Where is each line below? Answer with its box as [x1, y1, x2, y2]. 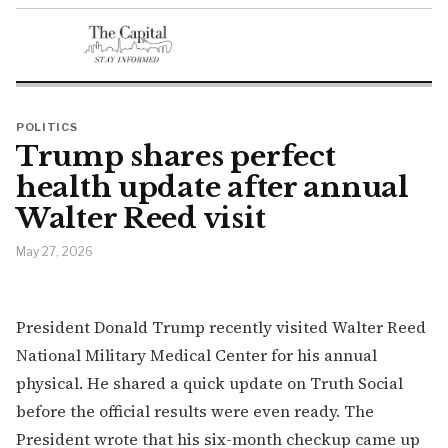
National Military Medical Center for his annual [16, 344, 377, 367]
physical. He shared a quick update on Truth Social [16, 372, 403, 395]
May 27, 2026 [16, 244, 93, 260]
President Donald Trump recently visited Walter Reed [16, 316, 426, 339]
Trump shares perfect [16, 138, 336, 174]
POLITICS [16, 120, 78, 134]
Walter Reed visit [16, 200, 266, 236]
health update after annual [16, 169, 409, 205]
